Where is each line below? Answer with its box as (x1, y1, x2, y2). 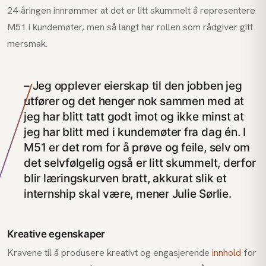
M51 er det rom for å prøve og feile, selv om (24, 141, 250, 154)
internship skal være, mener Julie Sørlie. (24, 187, 232, 201)
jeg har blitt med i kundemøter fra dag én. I (24, 125, 246, 139)
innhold (212, 246, 241, 259)
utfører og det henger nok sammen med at (24, 94, 245, 108)
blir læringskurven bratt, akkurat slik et (24, 172, 227, 185)
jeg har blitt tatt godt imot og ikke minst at (24, 110, 244, 123)
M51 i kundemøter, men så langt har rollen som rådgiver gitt (7, 21, 253, 33)
